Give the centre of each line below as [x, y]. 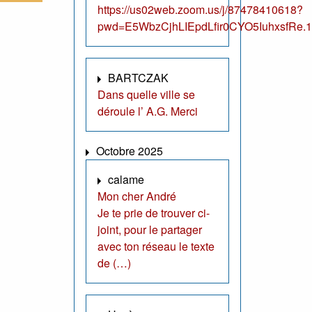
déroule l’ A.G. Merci [148, 111]
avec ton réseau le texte [156, 247]
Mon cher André [137, 196]
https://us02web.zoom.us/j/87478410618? [200, 10]
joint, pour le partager [150, 230]
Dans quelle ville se [146, 95]
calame [126, 180]
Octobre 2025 [130, 151]
